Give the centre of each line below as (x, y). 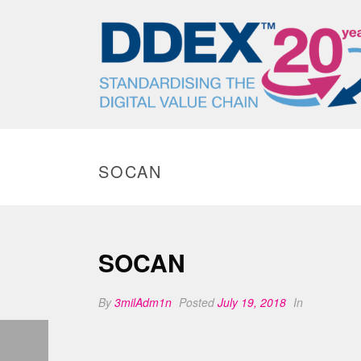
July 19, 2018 (252, 302)
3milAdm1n (143, 302)
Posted (197, 302)
